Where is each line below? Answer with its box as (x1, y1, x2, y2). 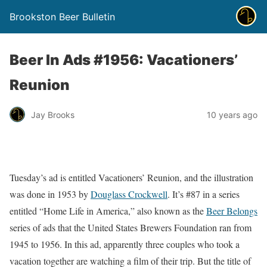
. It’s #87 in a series (167, 188, 240, 200)
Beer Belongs (206, 204, 257, 217)
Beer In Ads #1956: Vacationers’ (10, 51, 238, 69)
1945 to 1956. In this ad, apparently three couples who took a (10, 238, 240, 250)
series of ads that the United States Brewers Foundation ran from (10, 221, 252, 234)
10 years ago (207, 109, 257, 120)
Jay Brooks (31, 109, 74, 120)
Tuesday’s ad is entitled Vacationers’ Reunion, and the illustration (10, 171, 253, 184)
